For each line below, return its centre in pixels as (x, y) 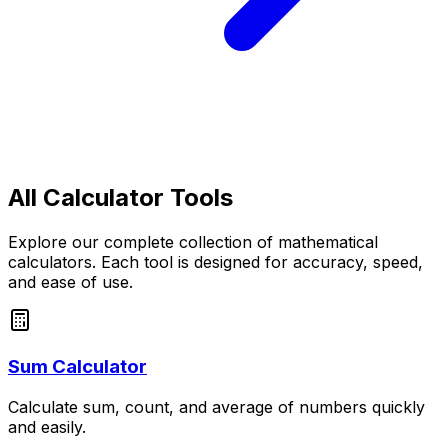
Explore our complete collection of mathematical (193, 242)
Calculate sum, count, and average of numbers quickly (216, 406)
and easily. (47, 426)
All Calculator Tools (120, 198)
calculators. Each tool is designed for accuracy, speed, (215, 262)
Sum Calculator (77, 366)
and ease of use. (70, 282)
